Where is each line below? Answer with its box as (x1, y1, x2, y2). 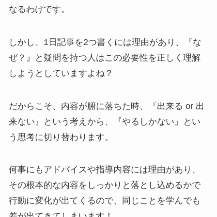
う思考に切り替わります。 (8, 132, 113, 142)
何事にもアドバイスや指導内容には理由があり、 (8, 165, 201, 175)
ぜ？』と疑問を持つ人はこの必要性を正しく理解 (8, 52, 201, 62)
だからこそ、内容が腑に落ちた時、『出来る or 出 (8, 101, 204, 111)
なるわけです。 (8, 4, 70, 14)
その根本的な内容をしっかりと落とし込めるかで (8, 180, 201, 190)
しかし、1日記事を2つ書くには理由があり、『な (8, 37, 201, 47)
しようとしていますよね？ (8, 68, 113, 78)
